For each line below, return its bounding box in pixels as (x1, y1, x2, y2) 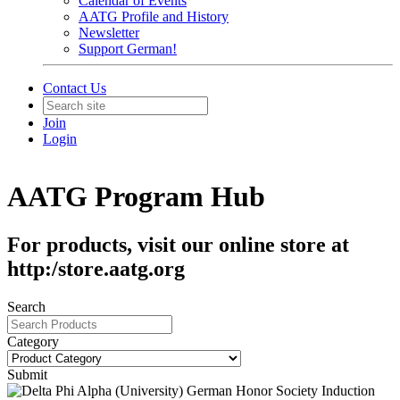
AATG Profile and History (79, 9, 229, 24)
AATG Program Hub (7, 180, 265, 213)
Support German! (79, 41, 177, 56)
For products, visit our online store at (7, 232, 349, 256)
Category (7, 333, 59, 349)
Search (7, 298, 46, 314)
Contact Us (43, 80, 106, 96)
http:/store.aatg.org (7, 256, 185, 280)
